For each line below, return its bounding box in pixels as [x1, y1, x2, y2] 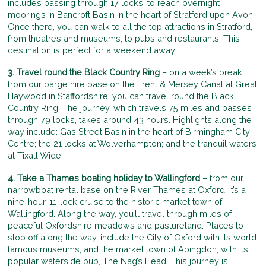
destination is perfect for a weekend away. [8, 45, 177, 56]
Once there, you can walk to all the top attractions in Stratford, [8, 21, 253, 32]
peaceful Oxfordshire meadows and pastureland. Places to [8, 220, 244, 230]
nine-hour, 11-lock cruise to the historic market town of [8, 196, 223, 207]
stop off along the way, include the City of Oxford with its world [8, 232, 257, 242]
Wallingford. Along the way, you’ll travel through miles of [8, 208, 232, 218]
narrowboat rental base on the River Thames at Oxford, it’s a [8, 184, 246, 195]
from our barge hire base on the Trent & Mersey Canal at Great [8, 79, 258, 90]
